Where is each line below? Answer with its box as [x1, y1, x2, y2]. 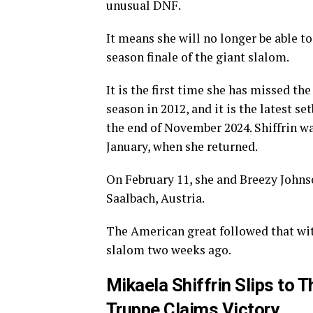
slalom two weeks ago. [106, 242, 231, 258]
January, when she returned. [106, 138, 258, 154]
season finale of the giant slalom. [106, 49, 289, 65]
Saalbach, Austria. [106, 190, 205, 206]
